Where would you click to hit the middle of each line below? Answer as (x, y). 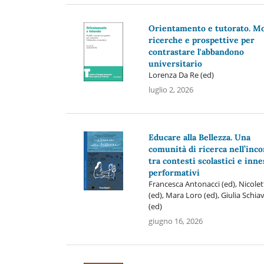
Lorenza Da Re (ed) (181, 75)
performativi (174, 172)
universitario (175, 63)
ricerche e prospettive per (201, 40)
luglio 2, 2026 (171, 89)
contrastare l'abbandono (196, 52)
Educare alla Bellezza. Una (199, 137)
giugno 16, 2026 (175, 221)
